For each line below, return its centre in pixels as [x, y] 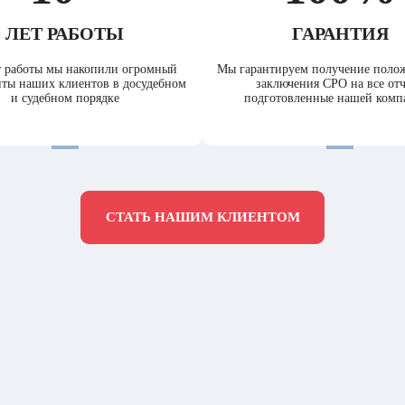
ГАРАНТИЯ [340, 34]
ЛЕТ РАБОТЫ [65, 34]
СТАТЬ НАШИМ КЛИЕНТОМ [202, 217]
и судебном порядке [65, 99]
